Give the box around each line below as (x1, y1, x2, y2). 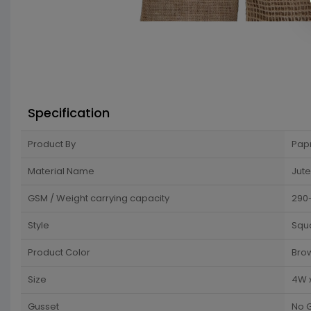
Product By (28, 137, 76, 151)
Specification (28, 104, 110, 121)
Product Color (28, 246, 90, 259)
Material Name (28, 165, 94, 178)
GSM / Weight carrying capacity (28, 192, 169, 205)
